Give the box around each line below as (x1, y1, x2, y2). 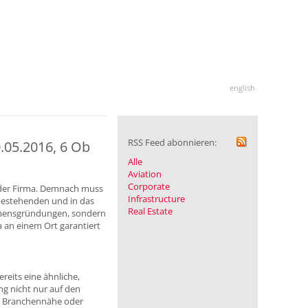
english (230, 82, 255, 93)
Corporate (127, 179, 170, 192)
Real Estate (127, 204, 173, 217)
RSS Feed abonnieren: (127, 135, 217, 148)
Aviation (127, 167, 162, 180)
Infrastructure (127, 192, 185, 205)
